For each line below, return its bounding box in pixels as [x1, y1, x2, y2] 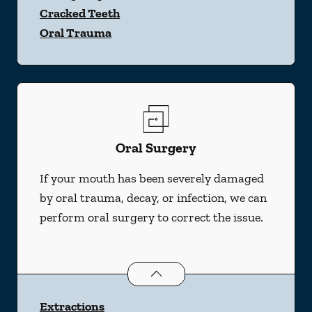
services [198, 263, 244, 279]
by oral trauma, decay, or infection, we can [40, 190, 267, 205]
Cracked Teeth [40, 6, 120, 21]
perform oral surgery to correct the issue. [40, 210, 263, 225]
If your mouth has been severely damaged [40, 171, 264, 186]
